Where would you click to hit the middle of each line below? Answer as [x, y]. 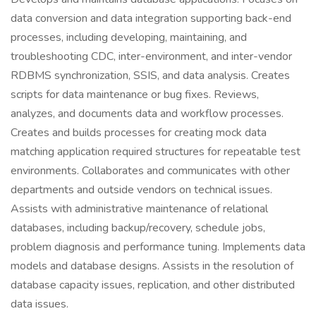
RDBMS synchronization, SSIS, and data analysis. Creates [150, 75]
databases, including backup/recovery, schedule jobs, [138, 228]
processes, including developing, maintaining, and [129, 37]
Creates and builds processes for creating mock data [139, 133]
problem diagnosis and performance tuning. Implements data [158, 247]
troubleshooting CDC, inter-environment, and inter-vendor [151, 56]
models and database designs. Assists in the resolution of [152, 266]
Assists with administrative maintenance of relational [139, 209]
